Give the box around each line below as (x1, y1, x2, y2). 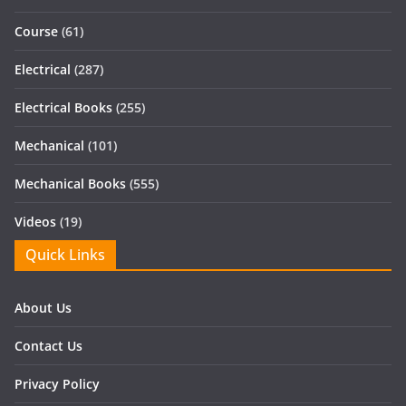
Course (14, 23, 58, 41)
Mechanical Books (14, 175, 126, 193)
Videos (14, 213, 56, 231)
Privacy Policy (14, 375, 100, 393)
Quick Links (25, 245, 105, 266)
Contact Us (14, 337, 82, 355)
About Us (14, 299, 72, 317)
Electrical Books (14, 99, 112, 117)
